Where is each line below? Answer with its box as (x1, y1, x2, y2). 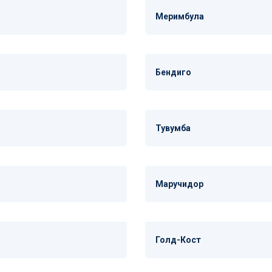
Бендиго (155, 67, 191, 77)
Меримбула (155, 12, 204, 21)
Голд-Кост (155, 235, 201, 245)
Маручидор (155, 179, 203, 189)
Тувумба (155, 123, 191, 133)
